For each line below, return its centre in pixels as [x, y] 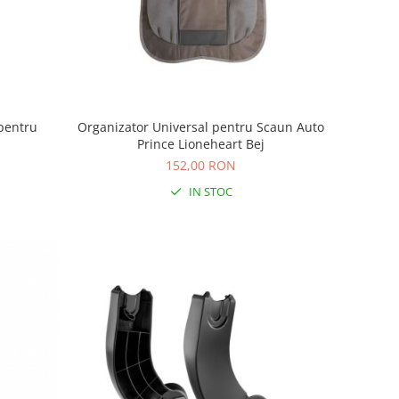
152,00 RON [201, 166]
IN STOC [209, 192]
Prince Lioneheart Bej [201, 144]
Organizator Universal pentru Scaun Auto [201, 127]
